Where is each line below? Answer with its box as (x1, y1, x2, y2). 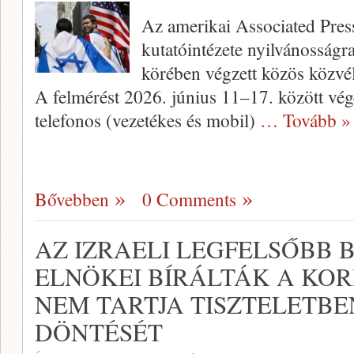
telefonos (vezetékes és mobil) (35, 107, 260, 133)
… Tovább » (260, 107, 351, 133)
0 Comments (142, 186, 236, 212)
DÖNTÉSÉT (35, 315, 163, 348)
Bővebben (35, 186, 109, 212)
